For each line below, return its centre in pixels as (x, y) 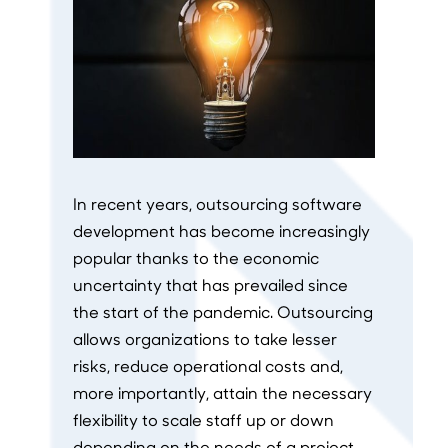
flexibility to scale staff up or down (203, 420)
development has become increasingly (221, 231)
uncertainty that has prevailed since (210, 285)
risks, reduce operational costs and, (207, 366)
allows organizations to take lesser (204, 339)
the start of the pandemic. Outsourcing (222, 312)
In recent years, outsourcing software (217, 204)
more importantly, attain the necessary (222, 393)
